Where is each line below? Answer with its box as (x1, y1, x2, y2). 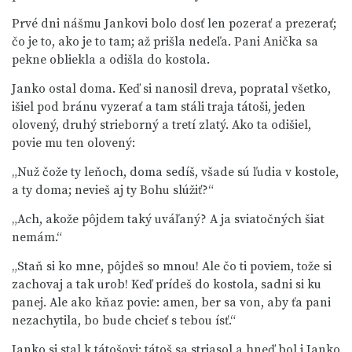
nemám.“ (12, 229, 62, 245)
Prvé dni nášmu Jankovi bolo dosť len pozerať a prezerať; (12, 16, 336, 31)
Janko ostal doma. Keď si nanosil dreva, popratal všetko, (12, 81, 331, 97)
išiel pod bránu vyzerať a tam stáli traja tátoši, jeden (12, 99, 306, 115)
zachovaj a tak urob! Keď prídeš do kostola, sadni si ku (12, 277, 321, 292)
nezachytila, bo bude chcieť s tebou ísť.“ (12, 313, 236, 328)
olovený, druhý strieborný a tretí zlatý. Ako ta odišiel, (12, 117, 311, 133)
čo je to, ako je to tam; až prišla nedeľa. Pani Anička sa (12, 34, 318, 49)
